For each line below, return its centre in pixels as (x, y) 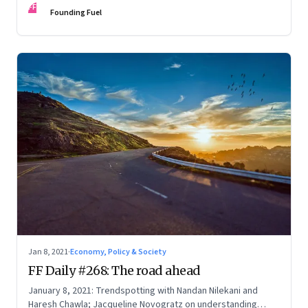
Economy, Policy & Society (118, 252)
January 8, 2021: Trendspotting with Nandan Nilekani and (143, 291)
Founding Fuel (76, 12)
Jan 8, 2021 (48, 252)
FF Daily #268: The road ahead (114, 271)
